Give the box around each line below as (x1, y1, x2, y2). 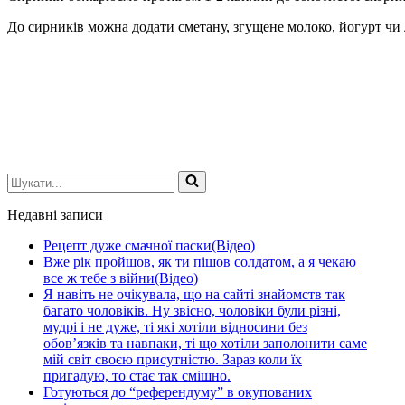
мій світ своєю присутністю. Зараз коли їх (43, 351, 302, 367)
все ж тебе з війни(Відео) (43, 269, 198, 286)
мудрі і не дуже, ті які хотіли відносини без (43, 318, 307, 334)
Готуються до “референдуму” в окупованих (43, 383, 312, 400)
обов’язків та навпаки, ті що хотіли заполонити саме (43, 334, 367, 351)
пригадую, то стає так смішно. (43, 367, 231, 383)
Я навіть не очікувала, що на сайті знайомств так (43, 286, 345, 302)
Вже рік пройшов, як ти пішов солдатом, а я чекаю (43, 253, 356, 269)
